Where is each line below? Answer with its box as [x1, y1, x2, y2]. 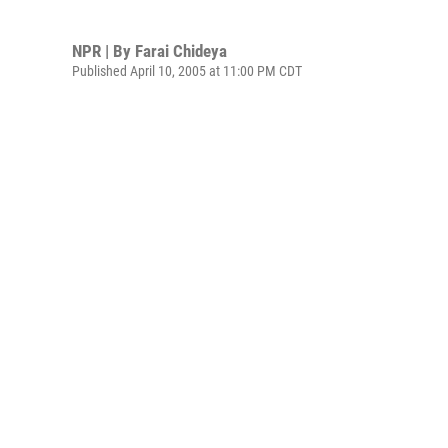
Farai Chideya [135, 40, 227, 61]
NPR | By [72, 40, 135, 61]
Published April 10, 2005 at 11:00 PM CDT [72, 62, 302, 79]
